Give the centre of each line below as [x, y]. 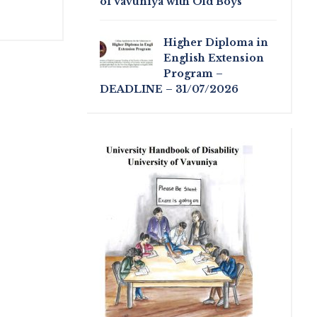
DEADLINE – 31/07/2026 [169, 89]
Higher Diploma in [216, 42]
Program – [194, 73]
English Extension [214, 58]
